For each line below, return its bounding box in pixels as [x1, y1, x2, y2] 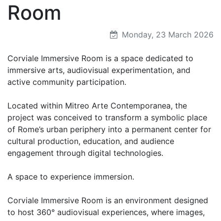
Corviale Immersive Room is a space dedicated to [7, 53, 193, 63]
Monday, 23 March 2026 [119, 29, 214, 39]
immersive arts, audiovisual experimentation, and [7, 65, 190, 75]
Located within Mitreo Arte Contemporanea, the [7, 100, 187, 110]
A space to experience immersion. [7, 171, 134, 182]
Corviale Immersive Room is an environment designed [7, 195, 208, 205]
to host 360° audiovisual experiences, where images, [7, 207, 205, 217]
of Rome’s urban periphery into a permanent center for [7, 124, 211, 134]
